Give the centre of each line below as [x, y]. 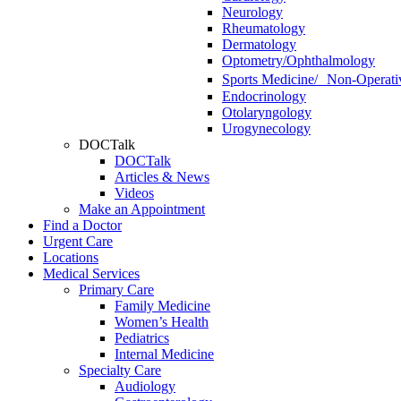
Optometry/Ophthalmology [299, 60]
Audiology [145, 386]
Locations [71, 257]
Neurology [252, 12]
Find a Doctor [82, 225]
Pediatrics [142, 338]
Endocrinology [264, 96]
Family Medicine [162, 306]
